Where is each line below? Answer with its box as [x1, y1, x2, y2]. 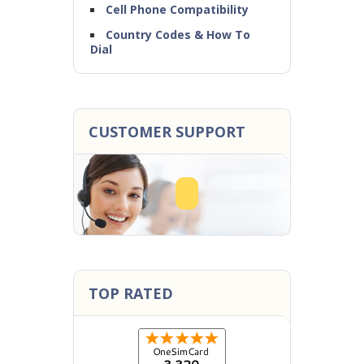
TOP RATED [89, 284, 173, 303]
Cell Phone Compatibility [106, 2, 249, 17]
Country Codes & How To [106, 27, 250, 42]
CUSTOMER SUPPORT [89, 122, 245, 141]
